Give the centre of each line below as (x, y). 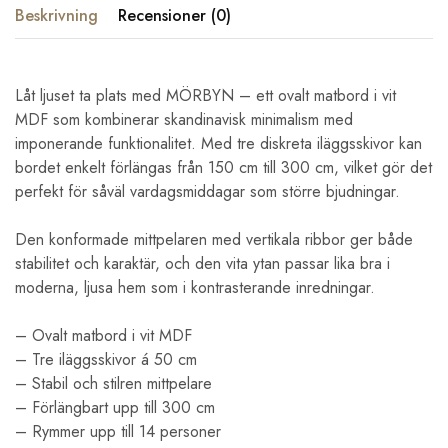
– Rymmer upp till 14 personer (118, 431)
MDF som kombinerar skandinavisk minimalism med (184, 119)
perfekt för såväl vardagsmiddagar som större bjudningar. (207, 191)
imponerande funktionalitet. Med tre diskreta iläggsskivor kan (218, 143)
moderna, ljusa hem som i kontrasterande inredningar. (195, 287)
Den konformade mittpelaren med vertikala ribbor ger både (214, 239)
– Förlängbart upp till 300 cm (115, 407)
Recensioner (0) (174, 15)
